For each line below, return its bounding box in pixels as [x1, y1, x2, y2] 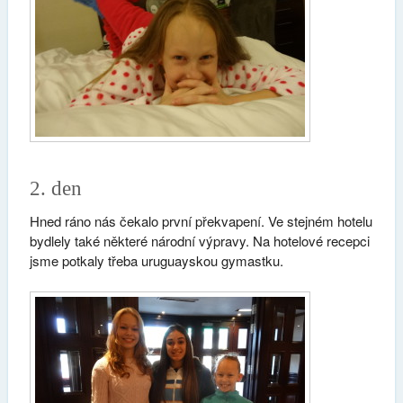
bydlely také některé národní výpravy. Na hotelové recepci [29, 231, 370, 251]
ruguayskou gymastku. [148, 251, 283, 271]
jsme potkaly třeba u [29, 251, 148, 271]
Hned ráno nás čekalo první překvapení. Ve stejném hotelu [29, 211, 372, 231]
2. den [29, 177, 82, 201]
